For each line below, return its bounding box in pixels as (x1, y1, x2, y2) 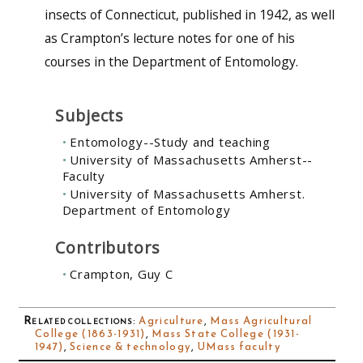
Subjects (54, 104, 125, 126)
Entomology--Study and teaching (70, 133, 271, 150)
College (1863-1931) (35, 326, 146, 342)
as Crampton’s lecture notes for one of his (44, 28, 295, 47)
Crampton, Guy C (70, 266, 173, 283)
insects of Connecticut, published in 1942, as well (44, 5, 335, 23)
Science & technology (70, 339, 192, 355)
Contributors (54, 237, 161, 259)
